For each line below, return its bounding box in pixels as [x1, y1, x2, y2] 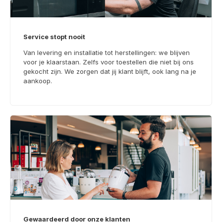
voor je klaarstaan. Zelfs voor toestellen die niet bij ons [23, 57, 194, 66]
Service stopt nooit [23, 33, 85, 41]
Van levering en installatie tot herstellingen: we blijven [23, 48, 190, 56]
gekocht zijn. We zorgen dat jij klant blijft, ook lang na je [23, 67, 196, 75]
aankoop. [23, 76, 52, 85]
